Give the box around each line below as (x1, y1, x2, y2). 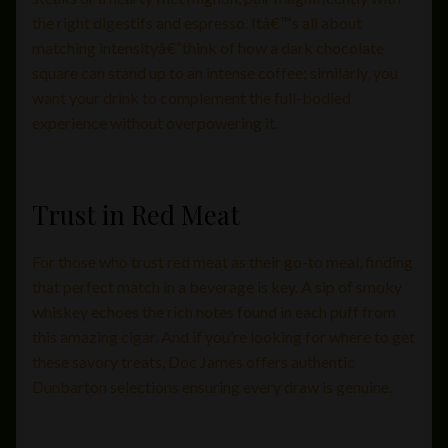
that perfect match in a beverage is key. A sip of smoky (32, 277, 402, 297)
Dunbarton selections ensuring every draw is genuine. (32, 377, 392, 397)
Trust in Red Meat (32, 197, 240, 232)
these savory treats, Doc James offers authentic (32, 352, 355, 372)
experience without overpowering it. (32, 113, 278, 133)
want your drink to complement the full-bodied (32, 88, 351, 108)
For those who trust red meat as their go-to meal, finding (32, 252, 413, 272)
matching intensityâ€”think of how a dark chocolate (32, 38, 384, 58)
